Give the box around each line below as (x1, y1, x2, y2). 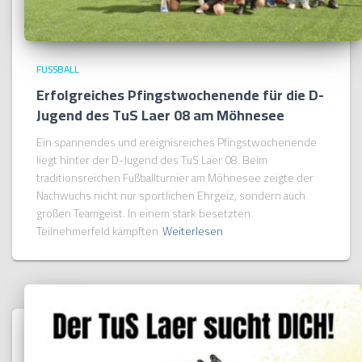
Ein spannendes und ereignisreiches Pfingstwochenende (36, 131, 317, 153)
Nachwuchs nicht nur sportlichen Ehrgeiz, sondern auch (36, 184, 305, 206)
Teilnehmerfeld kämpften (36, 220, 158, 242)
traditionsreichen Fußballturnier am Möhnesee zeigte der (36, 166, 314, 188)
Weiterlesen (162, 220, 223, 242)
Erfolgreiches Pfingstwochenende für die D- (36, 81, 324, 108)
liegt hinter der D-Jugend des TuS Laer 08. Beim (36, 149, 267, 170)
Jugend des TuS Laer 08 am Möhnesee (36, 101, 284, 128)
